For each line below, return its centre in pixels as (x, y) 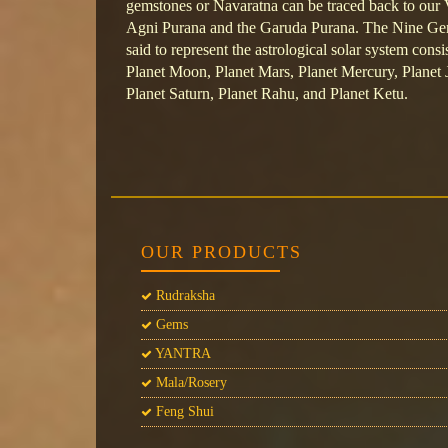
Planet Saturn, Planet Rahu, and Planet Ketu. (266, 94)
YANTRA (181, 353)
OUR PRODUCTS (221, 251)
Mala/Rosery (189, 382)
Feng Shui (182, 411)
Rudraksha (183, 295)
